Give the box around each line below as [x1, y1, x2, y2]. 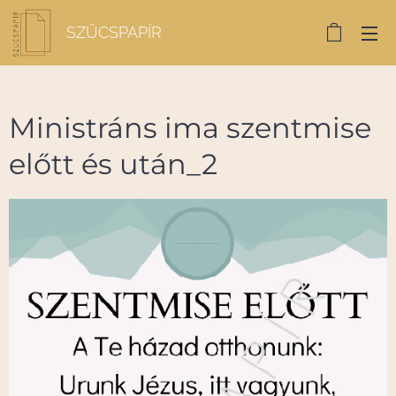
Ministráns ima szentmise [9, 110, 371, 145]
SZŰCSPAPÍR [66, 23, 162, 42]
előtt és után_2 [9, 147, 217, 181]
